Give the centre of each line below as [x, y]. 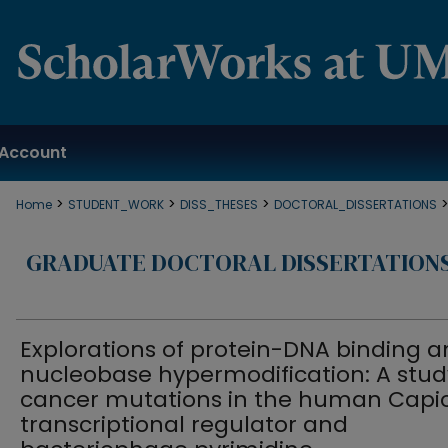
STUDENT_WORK [116, 204]
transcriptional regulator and [184, 424]
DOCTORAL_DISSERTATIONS [355, 204]
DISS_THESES [219, 204]
